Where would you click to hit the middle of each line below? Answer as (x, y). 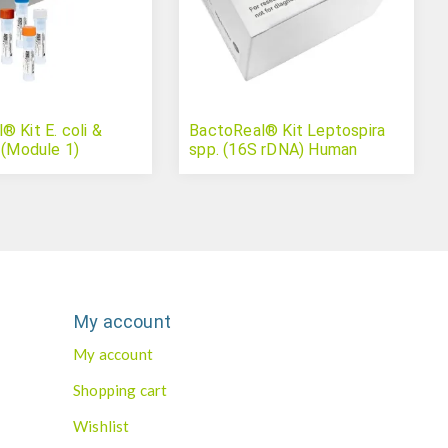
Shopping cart (120, 390)
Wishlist (101, 426)
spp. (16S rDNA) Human (273, 150)
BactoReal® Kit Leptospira (287, 131)
